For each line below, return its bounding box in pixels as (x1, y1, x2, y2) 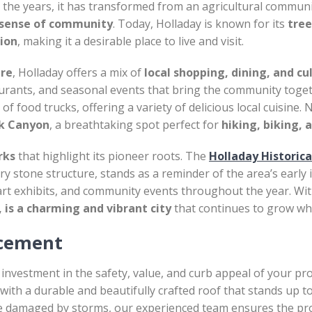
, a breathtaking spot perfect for (49, 117, 221, 132)
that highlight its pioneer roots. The (15, 148, 209, 164)
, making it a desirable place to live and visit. (17, 33, 244, 49)
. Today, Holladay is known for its (113, 16, 288, 31)
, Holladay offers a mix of (13, 65, 144, 80)
